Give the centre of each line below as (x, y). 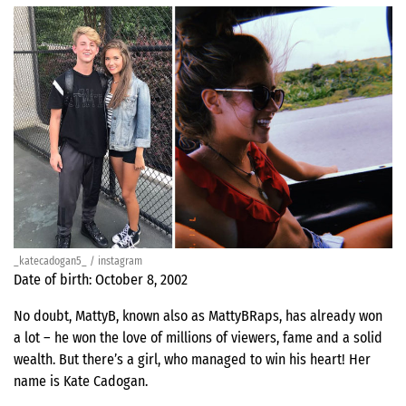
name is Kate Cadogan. (81, 382)
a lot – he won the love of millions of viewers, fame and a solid (198, 338)
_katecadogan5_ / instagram (78, 261)
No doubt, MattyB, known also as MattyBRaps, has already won (198, 316)
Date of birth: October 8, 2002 (101, 280)
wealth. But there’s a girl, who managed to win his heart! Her (192, 360)
